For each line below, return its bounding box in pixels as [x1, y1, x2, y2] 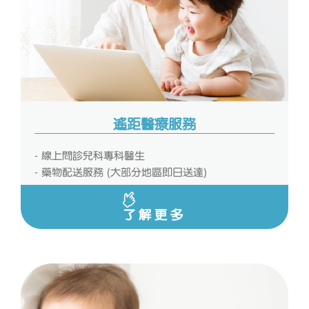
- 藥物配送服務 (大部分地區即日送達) [34, 166, 207, 179]
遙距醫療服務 [113, 115, 196, 132]
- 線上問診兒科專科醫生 [34, 149, 145, 162]
